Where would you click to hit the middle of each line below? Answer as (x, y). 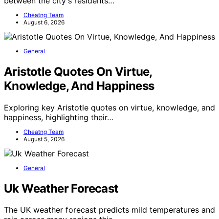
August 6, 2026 (44, 22)
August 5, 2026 (44, 139)
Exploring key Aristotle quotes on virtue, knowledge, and (109, 107)
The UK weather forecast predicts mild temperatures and (109, 210)
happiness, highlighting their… (59, 117)
